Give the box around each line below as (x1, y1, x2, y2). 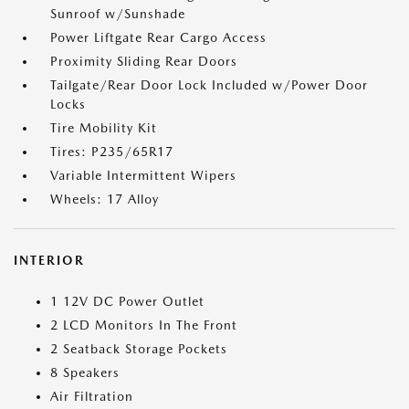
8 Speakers (50, 365, 120, 381)
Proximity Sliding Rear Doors (50, 54, 237, 69)
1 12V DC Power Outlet (50, 294, 204, 309)
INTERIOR (14, 253, 85, 268)
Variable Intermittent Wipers (50, 168, 236, 184)
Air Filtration (50, 389, 133, 404)
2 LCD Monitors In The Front (50, 318, 237, 333)
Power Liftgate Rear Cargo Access (50, 30, 267, 46)
